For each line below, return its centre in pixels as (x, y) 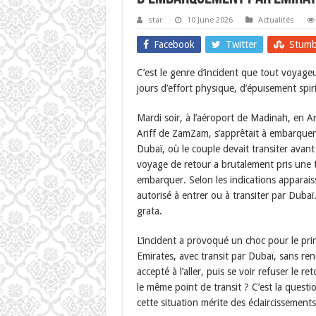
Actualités (276, 20)
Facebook (174, 44)
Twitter (241, 44)
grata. (149, 211)
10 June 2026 (209, 20)
